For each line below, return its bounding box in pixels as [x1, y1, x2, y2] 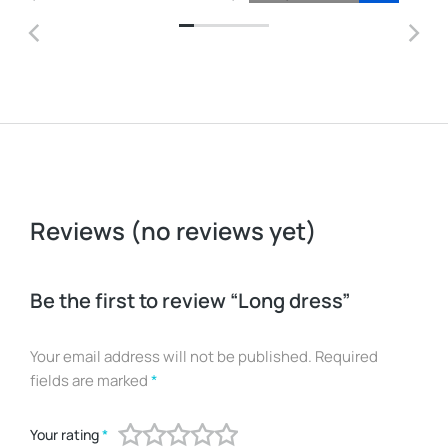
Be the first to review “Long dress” [30, 287, 350, 315]
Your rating [30, 425, 102, 445]
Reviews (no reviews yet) [30, 214, 317, 248]
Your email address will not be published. [30, 346, 312, 368]
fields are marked [30, 370, 151, 392]
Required [315, 346, 378, 368]
